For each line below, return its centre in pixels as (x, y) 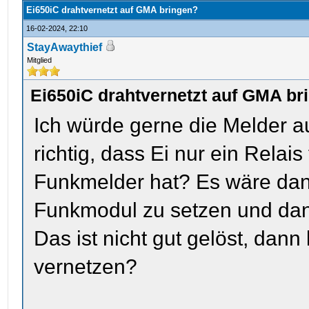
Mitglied (40, 60)
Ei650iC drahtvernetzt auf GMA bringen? (112, 10)
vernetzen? (86, 267)
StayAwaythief (65, 47)
